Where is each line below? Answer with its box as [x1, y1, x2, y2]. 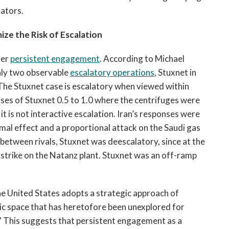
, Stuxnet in [154, 67, 196, 78]
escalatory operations [70, 67, 154, 78]
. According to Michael [100, 53, 185, 64]
